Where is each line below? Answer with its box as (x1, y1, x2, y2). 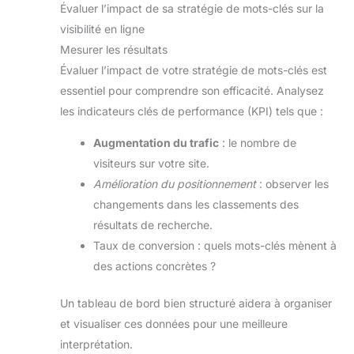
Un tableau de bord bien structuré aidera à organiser (60, 296, 332, 310)
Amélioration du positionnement (93, 176, 256, 190)
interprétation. (60, 337, 133, 351)
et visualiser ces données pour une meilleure (60, 316, 288, 330)
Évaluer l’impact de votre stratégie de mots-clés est (60, 62, 327, 77)
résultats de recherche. (93, 217, 213, 232)
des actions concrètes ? (93, 258, 216, 273)
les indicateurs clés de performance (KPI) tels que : (60, 104, 323, 118)
